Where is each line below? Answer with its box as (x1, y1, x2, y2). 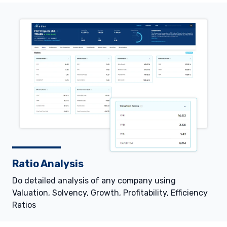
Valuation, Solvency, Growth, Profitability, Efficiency (12, 188, 208, 198)
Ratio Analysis (12, 158, 84, 170)
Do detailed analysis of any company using (12, 176, 176, 186)
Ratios (12, 200, 36, 210)
